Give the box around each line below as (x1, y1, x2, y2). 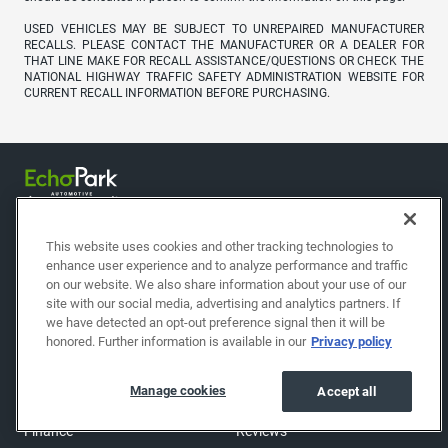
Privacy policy (311, 334, 392, 349)
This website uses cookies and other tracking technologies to (46, 239, 393, 254)
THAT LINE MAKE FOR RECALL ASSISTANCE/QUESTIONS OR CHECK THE (24, 54, 424, 69)
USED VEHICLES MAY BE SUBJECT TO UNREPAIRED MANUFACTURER (24, 22, 424, 37)
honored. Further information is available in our (46, 334, 306, 349)
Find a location (236, 358, 327, 375)
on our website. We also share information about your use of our (46, 277, 406, 292)
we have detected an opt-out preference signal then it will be (46, 315, 385, 330)
